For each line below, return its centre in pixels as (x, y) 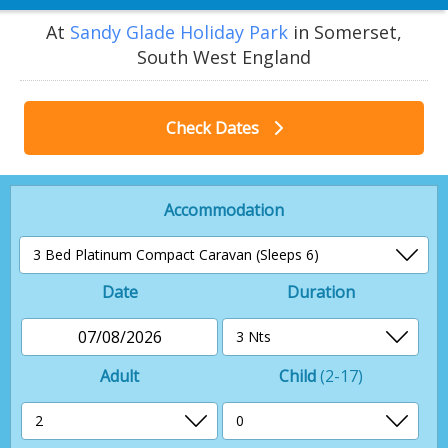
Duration (320, 291)
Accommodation (224, 209)
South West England (224, 56)
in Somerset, (345, 31)
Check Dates (214, 127)
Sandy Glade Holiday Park (179, 31)
